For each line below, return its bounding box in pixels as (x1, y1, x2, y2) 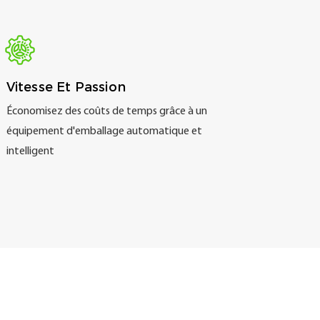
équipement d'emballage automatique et (6, 126, 202, 138)
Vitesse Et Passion (6, 79, 126, 95)
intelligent (6, 146, 54, 158)
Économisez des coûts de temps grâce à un (6, 106, 207, 118)
